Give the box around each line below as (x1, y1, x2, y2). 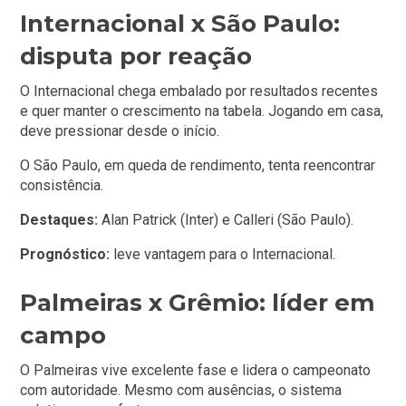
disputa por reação (20, 41, 253, 71)
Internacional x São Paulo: (20, 8, 341, 38)
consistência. (20, 176, 104, 194)
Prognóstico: (20, 245, 111, 263)
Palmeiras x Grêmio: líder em (20, 287, 376, 317)
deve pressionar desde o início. (20, 121, 220, 140)
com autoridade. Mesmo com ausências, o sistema (20, 381, 343, 399)
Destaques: (20, 210, 99, 228)
